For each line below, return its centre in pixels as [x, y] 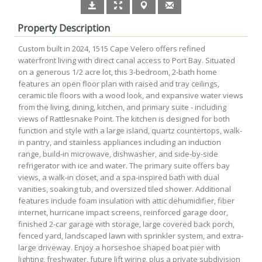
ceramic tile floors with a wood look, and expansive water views [131, 95]
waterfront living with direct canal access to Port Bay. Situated [127, 60]
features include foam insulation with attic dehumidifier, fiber [126, 201]
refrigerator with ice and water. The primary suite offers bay [124, 166]
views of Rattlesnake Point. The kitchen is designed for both [124, 119]
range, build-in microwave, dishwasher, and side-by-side [118, 154]
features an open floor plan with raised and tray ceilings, [119, 84]
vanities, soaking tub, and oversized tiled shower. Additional [125, 189]
